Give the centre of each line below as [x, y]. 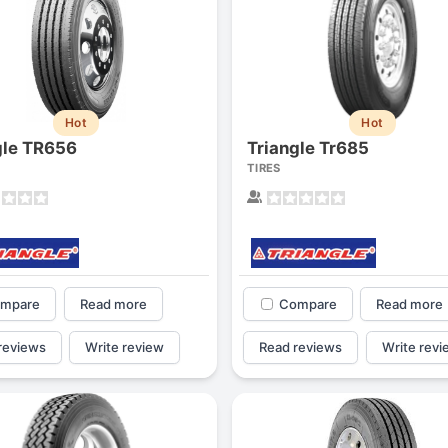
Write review [125, 346]
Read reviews [301, 346]
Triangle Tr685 [307, 147]
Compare [307, 303]
